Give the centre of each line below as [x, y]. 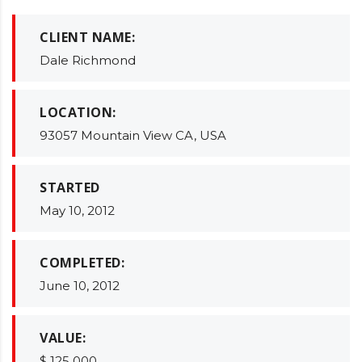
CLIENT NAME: [87, 37]
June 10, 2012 [80, 285]
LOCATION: [78, 112]
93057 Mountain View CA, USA [133, 135]
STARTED [70, 187]
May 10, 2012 [77, 210]
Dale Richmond [88, 60]
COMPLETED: [82, 262]
